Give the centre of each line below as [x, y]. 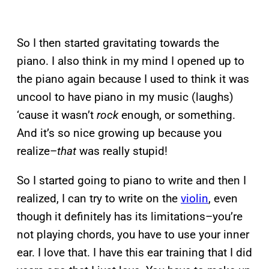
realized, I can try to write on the [99, 198]
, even [223, 198]
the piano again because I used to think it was [133, 79]
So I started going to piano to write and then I [131, 180]
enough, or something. [178, 115]
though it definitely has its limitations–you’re [130, 216]
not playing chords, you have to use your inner [133, 234]
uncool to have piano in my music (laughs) [125, 97]
